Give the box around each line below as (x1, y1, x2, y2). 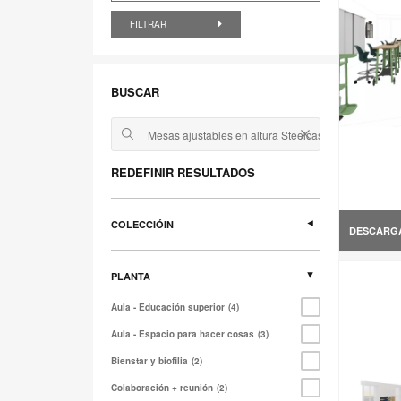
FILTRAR (130, 18, 169, 31)
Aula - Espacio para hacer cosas (111, 328, 254, 341)
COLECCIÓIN (111, 218, 174, 232)
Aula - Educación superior (111, 301, 225, 314)
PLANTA (111, 269, 150, 284)
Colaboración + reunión (111, 381, 213, 395)
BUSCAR (111, 83, 159, 101)
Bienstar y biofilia (111, 354, 188, 368)
